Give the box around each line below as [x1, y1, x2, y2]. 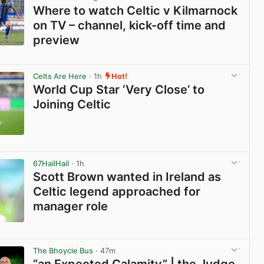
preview [33, 32, 80, 47]
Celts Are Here [33, 71, 87, 81]
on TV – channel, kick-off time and [33, 18, 226, 32]
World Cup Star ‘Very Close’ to [33, 82, 205, 97]
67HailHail [33, 159, 70, 168]
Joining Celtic [33, 97, 111, 111]
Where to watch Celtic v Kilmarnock [33, 3, 238, 18]
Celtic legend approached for [33, 184, 201, 199]
